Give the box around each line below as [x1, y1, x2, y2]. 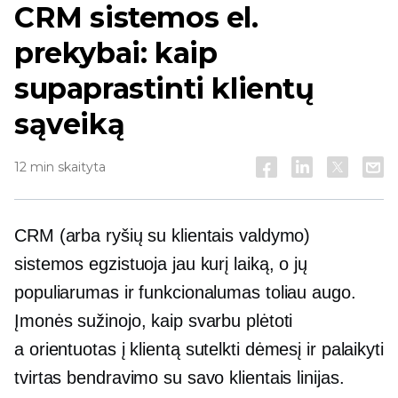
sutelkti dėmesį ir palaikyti [179, 339, 384, 359]
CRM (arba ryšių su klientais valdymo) [14, 226, 311, 245]
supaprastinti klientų [14, 71, 314, 106]
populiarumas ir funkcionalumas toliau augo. [14, 283, 356, 302]
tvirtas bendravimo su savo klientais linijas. [14, 368, 345, 387]
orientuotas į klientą [28, 339, 180, 359]
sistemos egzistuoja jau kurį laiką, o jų [14, 254, 307, 274]
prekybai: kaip [14, 36, 218, 70]
